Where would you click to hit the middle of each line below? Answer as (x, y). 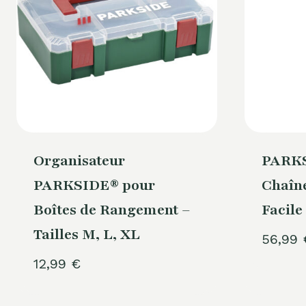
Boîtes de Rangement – (112, 210)
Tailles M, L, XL (86, 234)
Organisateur (79, 161)
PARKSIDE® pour (94, 185)
